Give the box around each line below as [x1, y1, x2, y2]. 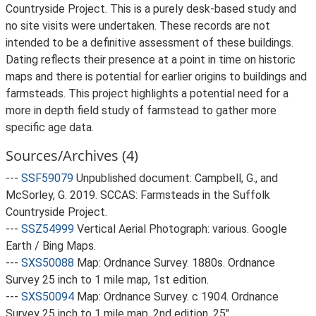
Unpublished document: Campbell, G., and [76, 171, 278, 185]
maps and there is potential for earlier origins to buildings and [6, 70, 307, 83]
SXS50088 [21, 256, 74, 269]
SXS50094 [21, 290, 74, 303]
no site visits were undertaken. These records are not [6, 19, 270, 32]
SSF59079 [21, 171, 73, 185]
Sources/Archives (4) [6, 146, 138, 165]
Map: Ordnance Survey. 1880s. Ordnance [77, 256, 275, 269]
